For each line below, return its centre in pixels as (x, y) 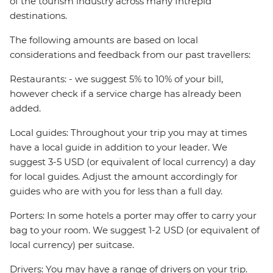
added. (25, 108)
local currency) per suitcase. (72, 245)
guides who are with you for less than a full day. (116, 191)
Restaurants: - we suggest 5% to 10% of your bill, (116, 79)
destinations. (38, 16)
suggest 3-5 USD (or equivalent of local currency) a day (133, 162)
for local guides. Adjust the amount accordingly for (124, 177)
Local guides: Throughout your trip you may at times (128, 133)
